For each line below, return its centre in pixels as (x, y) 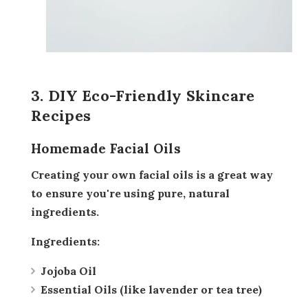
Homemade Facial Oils (106, 148)
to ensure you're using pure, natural (130, 193)
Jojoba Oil (68, 271)
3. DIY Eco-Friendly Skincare (143, 95)
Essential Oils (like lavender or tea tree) (151, 289)
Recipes (61, 115)
